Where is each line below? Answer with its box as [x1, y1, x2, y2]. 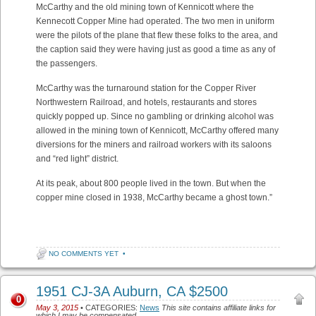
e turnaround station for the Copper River [99, 83, 256, 93]
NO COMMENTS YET [49, 250, 119, 257]
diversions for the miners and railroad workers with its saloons [36, 140, 272, 150]
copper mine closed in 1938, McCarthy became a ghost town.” [36, 193, 272, 202]
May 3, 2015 [36, 303, 78, 312]
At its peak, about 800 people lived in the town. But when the [36, 178, 266, 188]
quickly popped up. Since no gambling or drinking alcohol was [36, 111, 274, 121]
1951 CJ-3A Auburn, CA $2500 [36, 284, 228, 299]
